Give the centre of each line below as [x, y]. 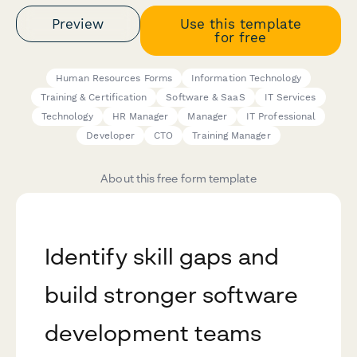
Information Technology [246, 78]
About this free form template [178, 178]
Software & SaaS [206, 98]
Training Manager [231, 136]
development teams [153, 333]
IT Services [290, 98]
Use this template [240, 24]
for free [241, 37]
